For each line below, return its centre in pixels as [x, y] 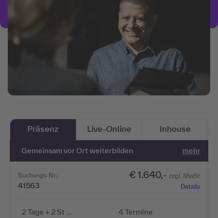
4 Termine [136, 212]
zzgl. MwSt [184, 176]
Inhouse [175, 128]
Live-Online [109, 128]
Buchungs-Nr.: [38, 175]
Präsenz [43, 128]
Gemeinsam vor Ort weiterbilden [78, 150]
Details [190, 186]
